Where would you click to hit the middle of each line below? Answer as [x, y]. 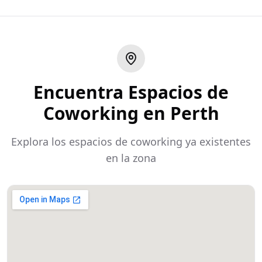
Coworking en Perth [131, 113]
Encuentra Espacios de [131, 92]
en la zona [131, 158]
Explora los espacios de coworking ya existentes [131, 142]
